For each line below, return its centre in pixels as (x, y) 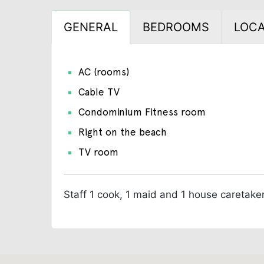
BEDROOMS (176, 27)
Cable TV (99, 92)
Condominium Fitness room (142, 112)
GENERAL (90, 27)
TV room (99, 152)
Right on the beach (123, 132)
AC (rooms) (104, 72)
